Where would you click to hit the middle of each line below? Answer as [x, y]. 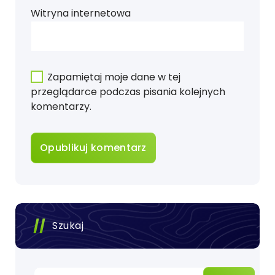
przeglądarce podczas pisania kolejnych [128, 92]
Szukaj [68, 226]
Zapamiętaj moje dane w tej [114, 77]
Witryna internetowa [81, 14]
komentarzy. [61, 107]
